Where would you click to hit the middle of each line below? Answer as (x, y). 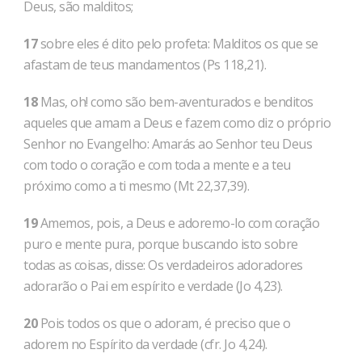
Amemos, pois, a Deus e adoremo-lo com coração (178, 223)
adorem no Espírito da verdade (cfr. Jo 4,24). (145, 344)
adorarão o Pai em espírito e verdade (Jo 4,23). (153, 286)
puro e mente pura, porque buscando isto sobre (161, 244)
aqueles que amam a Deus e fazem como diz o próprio (177, 123)
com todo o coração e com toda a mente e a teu (157, 165)
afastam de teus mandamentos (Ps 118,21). (145, 65)
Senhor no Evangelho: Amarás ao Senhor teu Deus (168, 144)
